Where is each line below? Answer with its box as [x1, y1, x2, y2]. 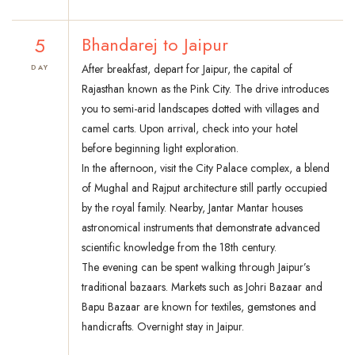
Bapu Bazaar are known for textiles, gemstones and [82, 299, 316, 315]
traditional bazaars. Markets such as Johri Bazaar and [82, 279, 323, 296]
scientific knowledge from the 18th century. [82, 239, 277, 256]
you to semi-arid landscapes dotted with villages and [82, 101, 319, 117]
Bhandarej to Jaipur [82, 32, 228, 58]
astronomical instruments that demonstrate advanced [82, 219, 320, 236]
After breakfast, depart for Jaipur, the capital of [82, 61, 292, 78]
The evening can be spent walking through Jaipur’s [82, 259, 310, 276]
